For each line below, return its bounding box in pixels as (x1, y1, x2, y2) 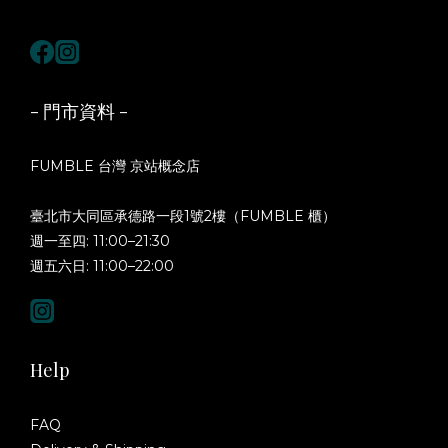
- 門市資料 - (30, 99, 128, 123)
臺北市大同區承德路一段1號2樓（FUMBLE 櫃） (30, 207, 336, 225)
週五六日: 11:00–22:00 (30, 257, 174, 275)
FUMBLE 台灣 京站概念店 (30, 157, 200, 175)
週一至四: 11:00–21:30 (30, 232, 170, 250)
